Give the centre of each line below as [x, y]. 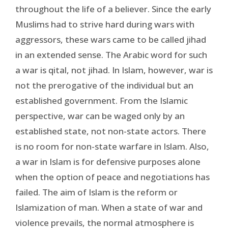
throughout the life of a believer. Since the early [113, 9]
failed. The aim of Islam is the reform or [96, 192]
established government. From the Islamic [102, 100]
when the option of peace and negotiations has [112, 177]
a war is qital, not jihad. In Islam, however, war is [114, 70]
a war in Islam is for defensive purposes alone [108, 161]
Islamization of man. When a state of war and [109, 207]
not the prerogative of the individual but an [104, 85]
